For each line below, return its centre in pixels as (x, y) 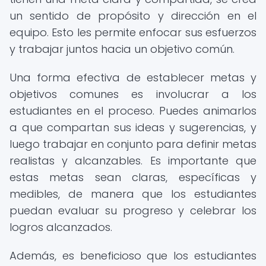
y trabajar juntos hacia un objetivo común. (122, 49)
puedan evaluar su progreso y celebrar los (133, 210)
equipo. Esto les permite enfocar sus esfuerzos (133, 32)
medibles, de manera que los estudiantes (133, 194)
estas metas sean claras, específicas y (133, 177)
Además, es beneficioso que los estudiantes (133, 256)
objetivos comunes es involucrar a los (133, 94)
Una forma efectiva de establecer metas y (133, 77)
